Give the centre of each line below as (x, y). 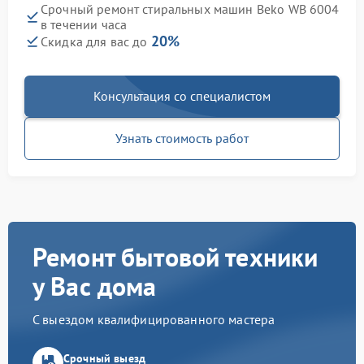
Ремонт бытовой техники (175, 257)
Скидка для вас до (96, 42)
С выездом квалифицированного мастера (154, 320)
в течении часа (84, 25)
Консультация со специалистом (182, 96)
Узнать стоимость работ (182, 139)
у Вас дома (95, 286)
